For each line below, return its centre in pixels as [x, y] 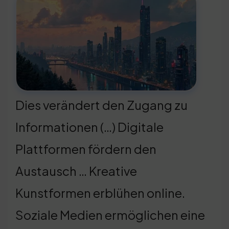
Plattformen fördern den [86, 148]
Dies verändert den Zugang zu [101, 105]
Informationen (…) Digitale [89, 127]
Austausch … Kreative [76, 170]
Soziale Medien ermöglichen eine [110, 214]
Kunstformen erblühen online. [100, 192]
